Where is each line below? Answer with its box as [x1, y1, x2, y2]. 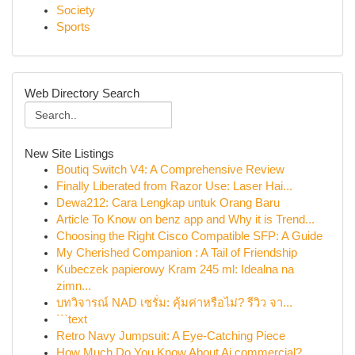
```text [56, 313, 87, 326]
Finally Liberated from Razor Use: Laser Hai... [56, 180, 292, 193]
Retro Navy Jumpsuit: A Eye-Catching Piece [56, 330, 285, 342]
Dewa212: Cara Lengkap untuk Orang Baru [56, 197, 280, 209]
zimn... [56, 280, 91, 292]
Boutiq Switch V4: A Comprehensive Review [56, 163, 284, 176]
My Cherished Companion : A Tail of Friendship [56, 246, 297, 259]
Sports [56, 21, 90, 33]
